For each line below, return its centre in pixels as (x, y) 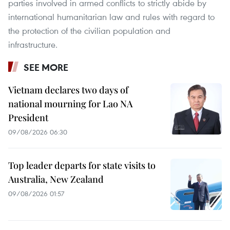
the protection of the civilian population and (89, 30)
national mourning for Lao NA (71, 103)
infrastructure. (33, 44)
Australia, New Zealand (56, 179)
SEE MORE (46, 67)
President (28, 117)
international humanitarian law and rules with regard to (111, 16)
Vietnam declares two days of (68, 90)
